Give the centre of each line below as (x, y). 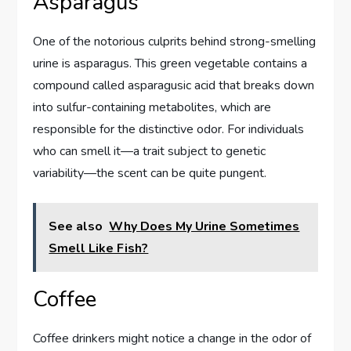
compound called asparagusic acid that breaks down (174, 86)
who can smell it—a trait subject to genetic (150, 152)
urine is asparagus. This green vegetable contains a (170, 64)
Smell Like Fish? (99, 249)
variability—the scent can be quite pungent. (150, 174)
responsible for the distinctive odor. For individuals (169, 130)
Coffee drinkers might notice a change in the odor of (172, 339)
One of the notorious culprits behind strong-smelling (175, 42)
